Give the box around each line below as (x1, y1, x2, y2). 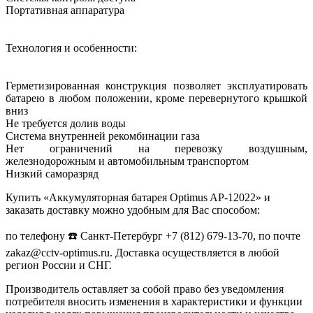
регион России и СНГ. (6, 259, 112, 271)
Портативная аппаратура (6, 3, 124, 16)
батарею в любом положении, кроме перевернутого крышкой (6, 92, 307, 104)
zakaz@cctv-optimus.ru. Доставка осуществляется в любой (6, 246, 279, 259)
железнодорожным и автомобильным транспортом (6, 154, 249, 167)
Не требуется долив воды (6, 117, 126, 129)
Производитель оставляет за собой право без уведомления (6, 282, 284, 295)
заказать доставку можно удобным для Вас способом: (6, 203, 260, 216)
